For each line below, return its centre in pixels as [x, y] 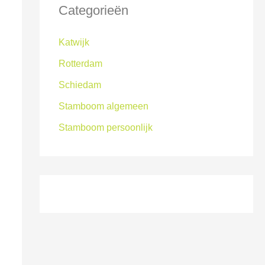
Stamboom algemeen [103, 106]
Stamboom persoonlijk [105, 127]
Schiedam [80, 85]
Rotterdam [80, 63]
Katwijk [74, 42]
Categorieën [93, 10]
